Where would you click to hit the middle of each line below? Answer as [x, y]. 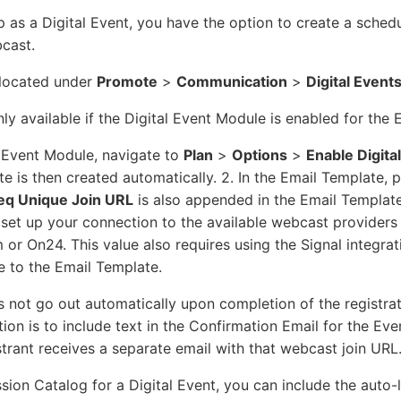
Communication [232, 81]
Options [260, 154]
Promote [127, 81]
